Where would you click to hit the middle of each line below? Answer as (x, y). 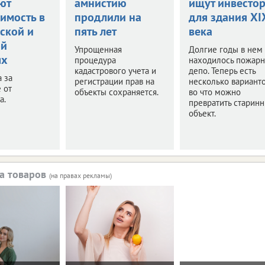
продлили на (108, 17)
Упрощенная (98, 49)
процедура (95, 60)
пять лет (95, 31)
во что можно (214, 92)
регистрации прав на (114, 81)
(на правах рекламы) (80, 175)
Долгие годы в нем (225, 49)
